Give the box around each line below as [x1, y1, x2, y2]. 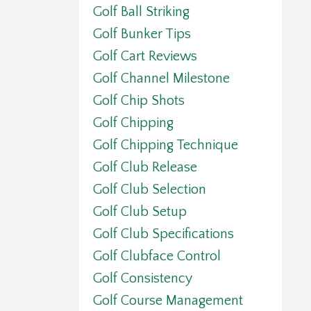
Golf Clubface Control [92, 249, 221, 264]
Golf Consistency [92, 271, 192, 287]
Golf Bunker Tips [92, 26, 191, 42]
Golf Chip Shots [92, 93, 185, 109]
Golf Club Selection [92, 182, 206, 198]
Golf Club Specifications [92, 226, 234, 242]
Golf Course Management [92, 293, 243, 309]
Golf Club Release [92, 160, 197, 176]
